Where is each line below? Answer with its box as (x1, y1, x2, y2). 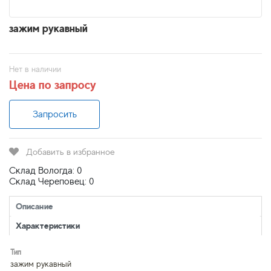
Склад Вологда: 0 (9, 165, 82, 176)
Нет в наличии (9, 64, 61, 74)
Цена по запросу (9, 77, 96, 92)
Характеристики (16, 220, 80, 230)
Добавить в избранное (26, 146, 115, 157)
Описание (16, 201, 53, 211)
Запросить (32, 109, 77, 120)
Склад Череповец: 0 (9, 176, 94, 187)
